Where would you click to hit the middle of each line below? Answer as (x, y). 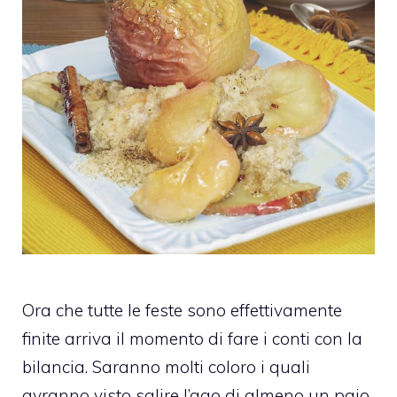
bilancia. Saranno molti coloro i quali (166, 366)
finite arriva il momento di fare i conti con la (192, 338)
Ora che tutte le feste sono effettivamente (182, 310)
